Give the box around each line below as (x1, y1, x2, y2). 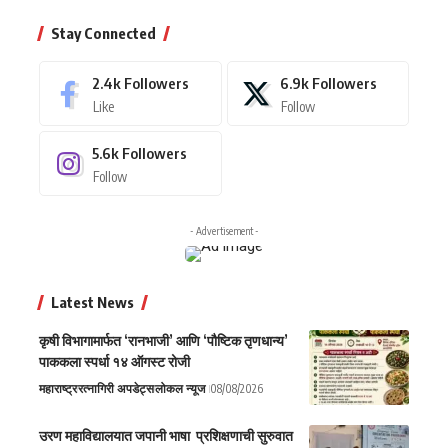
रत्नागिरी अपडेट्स (78, 381, 154, 397)
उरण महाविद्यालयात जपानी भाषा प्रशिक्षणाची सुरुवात (39, 427, 293, 445)
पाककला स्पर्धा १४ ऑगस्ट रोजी (39, 353, 190, 371)
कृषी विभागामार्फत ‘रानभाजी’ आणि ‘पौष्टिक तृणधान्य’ (39, 332, 288, 350)
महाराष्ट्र (39, 381, 77, 397)
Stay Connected (51, 24, 156, 43)
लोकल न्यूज (155, 381, 205, 397)
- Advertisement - (189, 225, 259, 238)
